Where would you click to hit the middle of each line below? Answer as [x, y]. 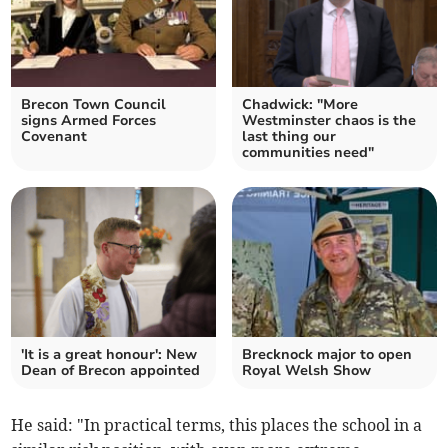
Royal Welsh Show [306, 371]
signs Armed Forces [89, 121]
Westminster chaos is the [329, 121]
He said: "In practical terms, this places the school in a [217, 425]
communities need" [308, 153]
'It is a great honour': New [109, 355]
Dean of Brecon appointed [111, 371]
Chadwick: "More [300, 105]
